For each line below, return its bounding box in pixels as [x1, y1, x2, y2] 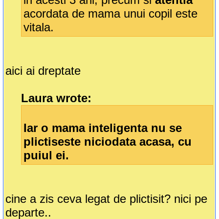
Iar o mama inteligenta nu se [23, 121, 182, 135]
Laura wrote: [21, 91, 92, 105]
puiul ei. [23, 149, 69, 162]
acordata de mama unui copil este [23, 7, 198, 21]
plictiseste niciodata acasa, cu [23, 135, 192, 149]
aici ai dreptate [5, 64, 81, 78]
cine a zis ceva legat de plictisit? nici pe [5, 192, 208, 206]
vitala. [23, 21, 54, 34]
